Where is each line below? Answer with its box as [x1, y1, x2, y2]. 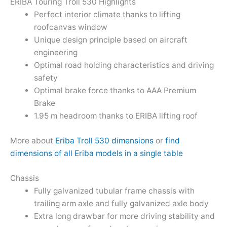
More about [10, 135, 55, 145]
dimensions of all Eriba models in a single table [10, 148, 183, 158]
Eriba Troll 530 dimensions [55, 135, 154, 145]
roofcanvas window [33, 22, 107, 32]
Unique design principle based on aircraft [33, 35, 187, 45]
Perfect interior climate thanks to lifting [33, 10, 180, 20]
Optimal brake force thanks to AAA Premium [33, 86, 196, 96]
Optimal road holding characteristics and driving [33, 60, 214, 70]
